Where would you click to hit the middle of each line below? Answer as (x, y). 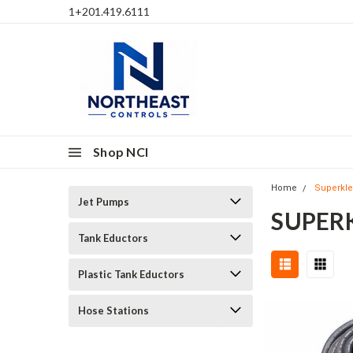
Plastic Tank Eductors (131, 274)
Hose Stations (113, 310)
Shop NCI (121, 152)
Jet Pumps (104, 202)
